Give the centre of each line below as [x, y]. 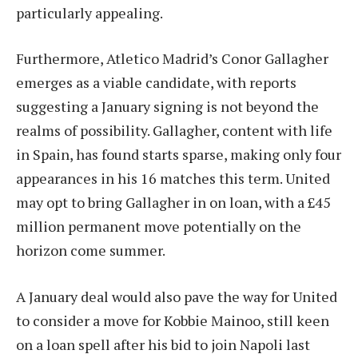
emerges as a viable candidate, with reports [156, 83]
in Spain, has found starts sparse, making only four [179, 155]
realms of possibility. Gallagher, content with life [174, 131]
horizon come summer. [91, 251]
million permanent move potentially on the [159, 227]
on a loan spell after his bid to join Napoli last [163, 345]
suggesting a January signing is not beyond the [167, 107]
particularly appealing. [89, 12]
